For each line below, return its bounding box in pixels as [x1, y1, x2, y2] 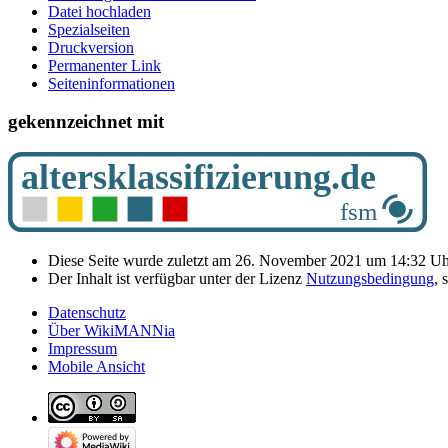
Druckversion [48, 38, 134, 56]
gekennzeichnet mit [8, 111, 164, 133]
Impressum [48, 340, 117, 358]
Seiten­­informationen [48, 74, 175, 92]
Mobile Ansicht [48, 358, 145, 376]
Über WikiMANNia [48, 322, 175, 340]
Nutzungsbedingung [306, 270, 434, 288]
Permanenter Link [48, 56, 161, 74]
